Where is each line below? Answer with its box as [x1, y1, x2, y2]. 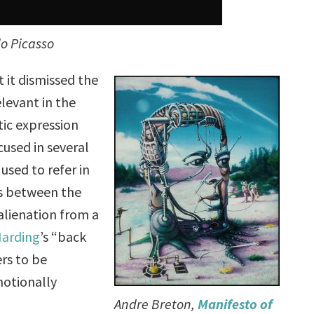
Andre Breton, [114, 294, 198, 313]
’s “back [40, 227, 87, 245]
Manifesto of [197, 294, 273, 313]
